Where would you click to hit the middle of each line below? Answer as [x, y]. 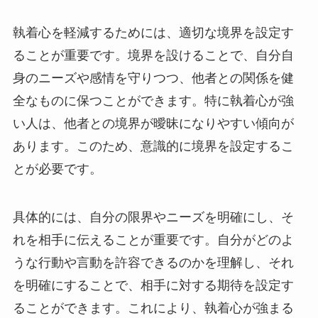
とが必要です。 [57, 169]
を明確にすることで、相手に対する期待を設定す [153, 285]
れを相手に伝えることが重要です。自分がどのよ [153, 240]
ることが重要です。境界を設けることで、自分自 [153, 56]
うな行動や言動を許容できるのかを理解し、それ [153, 262]
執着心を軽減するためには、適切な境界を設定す [153, 33]
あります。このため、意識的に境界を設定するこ [153, 147]
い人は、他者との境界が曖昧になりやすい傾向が [153, 124]
